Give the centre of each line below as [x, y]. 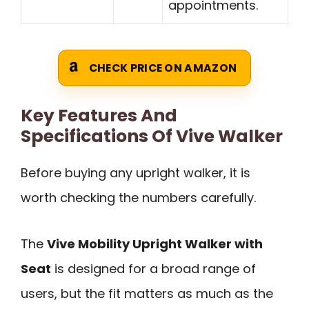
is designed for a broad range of [153, 268]
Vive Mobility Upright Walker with [155, 243]
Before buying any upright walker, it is [136, 173]
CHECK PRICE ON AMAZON [163, 68]
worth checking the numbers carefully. [138, 198]
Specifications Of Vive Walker [152, 137]
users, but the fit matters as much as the [147, 293]
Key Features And [99, 116]
